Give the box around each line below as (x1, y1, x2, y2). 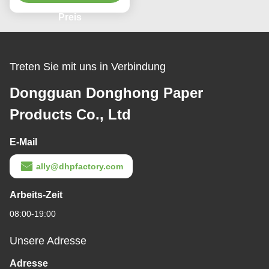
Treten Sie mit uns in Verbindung (10, 60, 166, 73)
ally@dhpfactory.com (36, 161, 123, 171)
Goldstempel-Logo (30, 11, 109, 22)
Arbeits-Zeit (10, 189, 62, 200)
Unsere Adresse (10, 234, 86, 247)
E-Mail (10, 136, 37, 147)
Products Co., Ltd (10, 106, 131, 122)
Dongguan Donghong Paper (10, 84, 203, 101)
